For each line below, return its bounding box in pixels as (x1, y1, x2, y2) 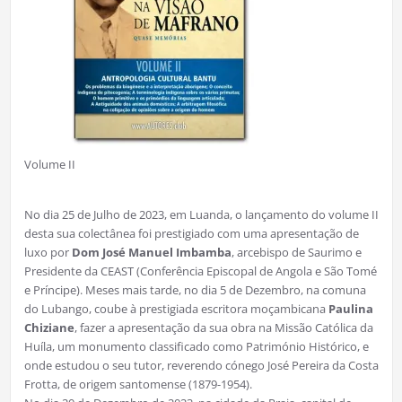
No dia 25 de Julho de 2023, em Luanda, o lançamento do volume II (23, 206, 379, 223)
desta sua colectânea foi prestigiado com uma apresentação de (23, 225, 359, 242)
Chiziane (23, 319, 74, 336)
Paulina (328, 301, 373, 318)
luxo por (23, 244, 72, 261)
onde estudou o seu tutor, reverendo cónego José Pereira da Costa (23, 357, 379, 374)
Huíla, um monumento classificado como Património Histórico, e (23, 338, 369, 355)
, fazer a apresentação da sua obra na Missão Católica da (74, 319, 373, 336)
